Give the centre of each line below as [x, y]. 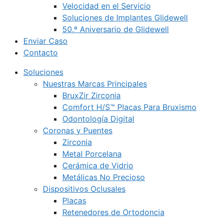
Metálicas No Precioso [104, 177]
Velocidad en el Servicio [107, 6]
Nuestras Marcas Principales [95, 84]
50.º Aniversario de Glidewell [116, 29]
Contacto [41, 53]
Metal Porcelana [92, 154]
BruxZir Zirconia [91, 95]
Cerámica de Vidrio [98, 165]
